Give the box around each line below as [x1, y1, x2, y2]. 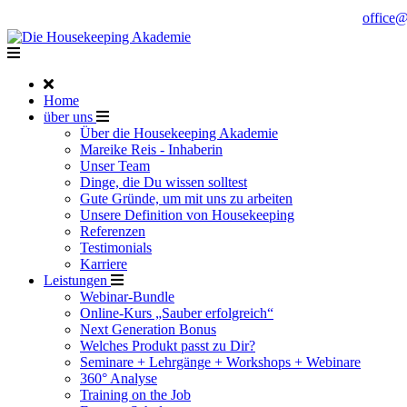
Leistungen [44, 273, 107, 288]
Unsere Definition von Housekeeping [80, 207, 294, 223]
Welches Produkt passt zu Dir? [80, 338, 255, 353]
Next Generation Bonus [80, 322, 216, 337]
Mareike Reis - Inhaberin [80, 142, 223, 157]
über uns [44, 109, 93, 124]
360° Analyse [80, 371, 157, 386]
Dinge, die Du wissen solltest [80, 174, 247, 190]
